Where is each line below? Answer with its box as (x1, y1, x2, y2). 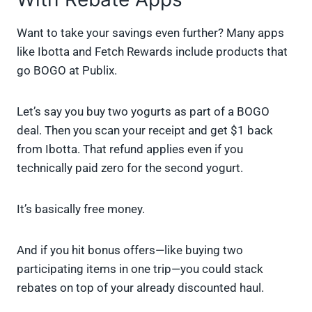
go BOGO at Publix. (17, 63, 117, 78)
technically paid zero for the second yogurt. (17, 161, 243, 175)
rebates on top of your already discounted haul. (17, 281, 264, 295)
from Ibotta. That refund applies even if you (17, 142, 243, 157)
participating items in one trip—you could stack (17, 262, 263, 276)
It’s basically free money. (17, 202, 145, 217)
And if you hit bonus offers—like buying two (17, 243, 243, 258)
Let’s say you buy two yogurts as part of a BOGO (17, 104, 270, 119)
